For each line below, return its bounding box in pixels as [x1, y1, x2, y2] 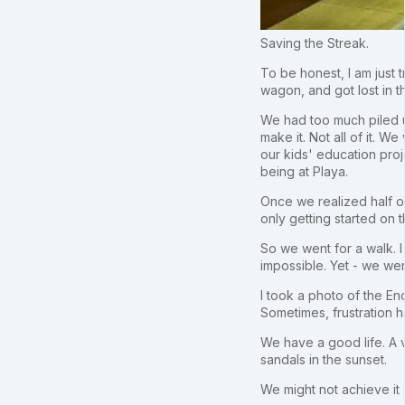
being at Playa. [260, 163, 348, 179]
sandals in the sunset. [260, 351, 387, 367]
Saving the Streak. [260, 34, 369, 51]
